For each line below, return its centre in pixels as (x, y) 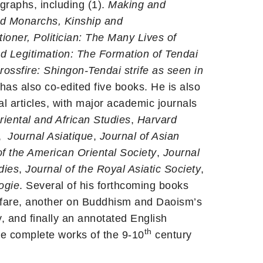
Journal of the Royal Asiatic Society (113, 169)
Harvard (157, 120)
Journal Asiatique (50, 136)
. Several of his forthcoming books (104, 186)
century (172, 235)
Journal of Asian (139, 136)
